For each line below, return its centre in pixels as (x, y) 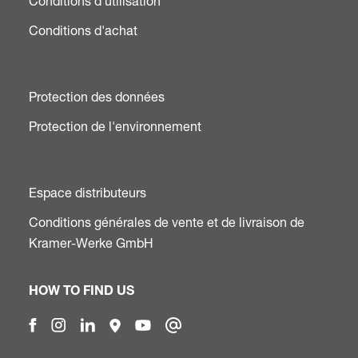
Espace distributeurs (88, 193)
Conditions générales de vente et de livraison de (167, 223)
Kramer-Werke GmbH (91, 243)
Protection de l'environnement (115, 127)
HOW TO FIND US (82, 293)
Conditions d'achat (83, 31)
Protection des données (97, 97)
